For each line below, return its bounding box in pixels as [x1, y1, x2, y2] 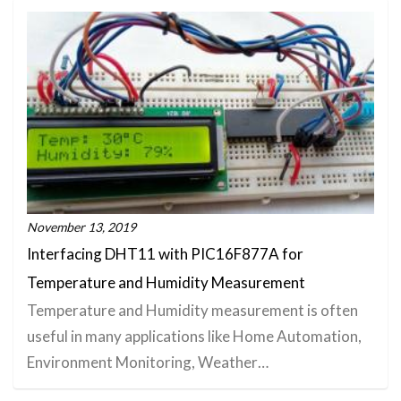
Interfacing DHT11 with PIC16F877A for [27, 243, 303, 263]
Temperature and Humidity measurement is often [27, 300, 358, 320]
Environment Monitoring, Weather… [27, 352, 269, 371]
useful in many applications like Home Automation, [27, 326, 362, 346]
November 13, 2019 [27, 218, 136, 235]
